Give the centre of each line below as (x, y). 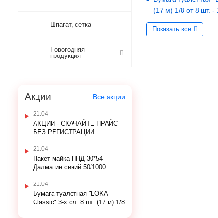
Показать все (172, 29)
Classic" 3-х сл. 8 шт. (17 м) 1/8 (79, 202)
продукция (65, 56)
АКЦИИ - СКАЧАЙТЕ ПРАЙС (75, 123)
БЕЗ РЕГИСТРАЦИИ (64, 132)
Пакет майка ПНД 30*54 (68, 158)
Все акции (109, 97)
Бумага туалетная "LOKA (70, 193)
